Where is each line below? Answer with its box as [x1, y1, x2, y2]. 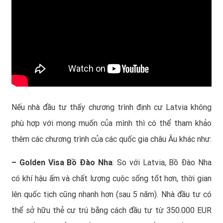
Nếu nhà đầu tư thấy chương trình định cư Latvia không [11, 103, 212, 112]
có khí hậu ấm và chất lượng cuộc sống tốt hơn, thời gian [11, 174, 212, 184]
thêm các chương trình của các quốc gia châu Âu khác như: [11, 134, 212, 144]
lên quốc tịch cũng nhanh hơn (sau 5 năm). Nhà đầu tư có [11, 190, 212, 200]
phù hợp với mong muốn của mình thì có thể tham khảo [11, 118, 212, 128]
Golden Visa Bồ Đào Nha [19, 158, 113, 168]
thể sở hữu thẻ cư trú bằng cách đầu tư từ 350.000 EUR [11, 206, 212, 216]
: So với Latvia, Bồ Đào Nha [112, 158, 212, 168]
